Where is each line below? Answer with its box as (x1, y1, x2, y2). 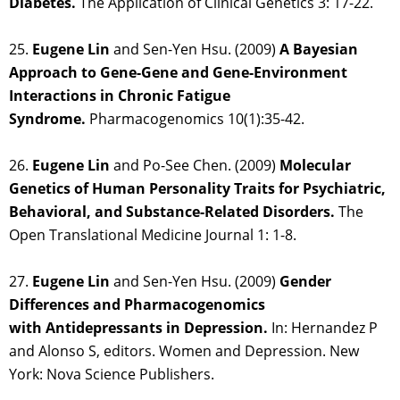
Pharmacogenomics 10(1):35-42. (86, 109, 304, 129)
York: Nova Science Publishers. (9, 364, 214, 385)
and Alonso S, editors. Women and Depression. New (9, 341, 359, 362)
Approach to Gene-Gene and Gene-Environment (9, 62, 347, 83)
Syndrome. (9, 109, 86, 129)
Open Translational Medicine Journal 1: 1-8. (9, 225, 296, 246)
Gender (279, 271, 331, 292)
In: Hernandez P (268, 318, 378, 338)
